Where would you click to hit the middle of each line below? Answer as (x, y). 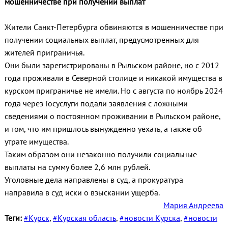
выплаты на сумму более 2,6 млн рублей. (77, 167)
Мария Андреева (194, 205)
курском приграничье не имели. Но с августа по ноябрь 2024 (113, 90)
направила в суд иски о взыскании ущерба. (82, 192)
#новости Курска (150, 218)
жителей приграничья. (44, 52)
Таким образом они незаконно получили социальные (101, 154)
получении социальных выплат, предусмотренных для (102, 39)
